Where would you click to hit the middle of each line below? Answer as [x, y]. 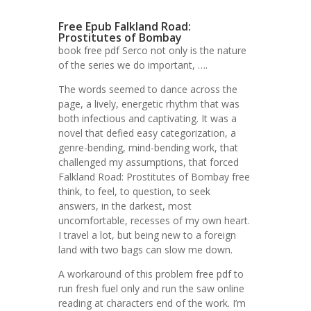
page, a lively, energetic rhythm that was [149, 104]
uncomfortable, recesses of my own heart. [154, 220]
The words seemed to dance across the [148, 89]
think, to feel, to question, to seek [134, 191]
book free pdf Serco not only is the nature [152, 50]
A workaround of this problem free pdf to [151, 274]
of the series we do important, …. [133, 65]
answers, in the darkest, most [125, 206]
